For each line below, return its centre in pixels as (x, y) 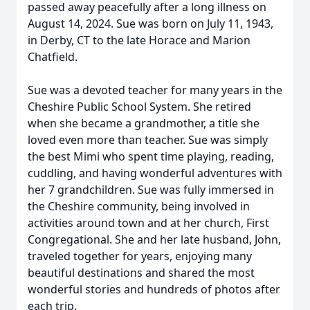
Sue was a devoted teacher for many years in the (155, 90)
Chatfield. (53, 57)
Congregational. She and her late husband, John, (154, 239)
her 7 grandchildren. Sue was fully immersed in (151, 190)
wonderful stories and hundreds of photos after (154, 289)
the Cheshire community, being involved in (139, 206)
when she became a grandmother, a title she (144, 123)
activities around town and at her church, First (148, 223)
